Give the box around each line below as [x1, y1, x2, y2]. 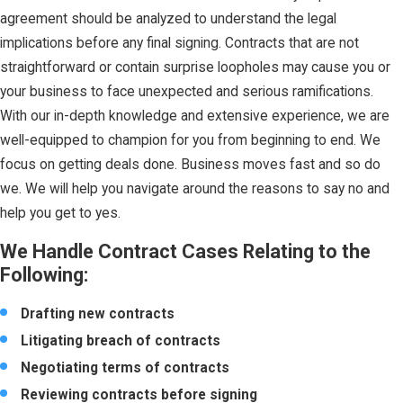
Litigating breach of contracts [21, 333, 221, 350]
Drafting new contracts [21, 306, 175, 323]
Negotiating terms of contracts [21, 360, 230, 377]
